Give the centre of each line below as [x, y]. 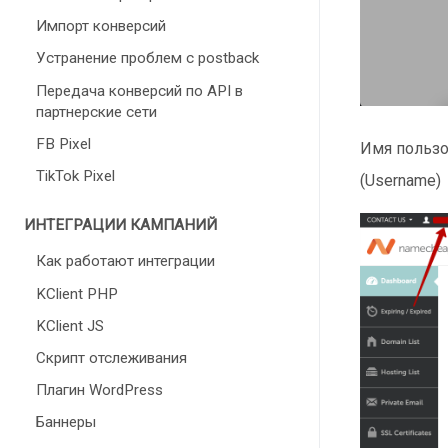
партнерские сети [96, 111]
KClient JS [70, 325]
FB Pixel [63, 143]
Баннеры [66, 422]
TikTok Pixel [75, 176]
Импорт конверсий [101, 26]
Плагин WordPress [99, 390]
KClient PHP [77, 293]
